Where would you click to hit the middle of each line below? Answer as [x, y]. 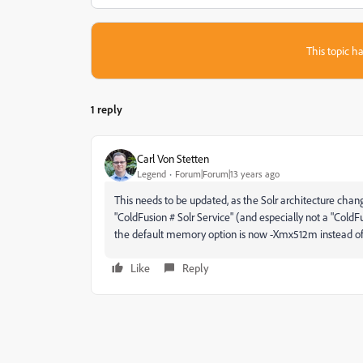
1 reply [107, 109]
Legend [152, 173]
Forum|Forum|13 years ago [227, 173]
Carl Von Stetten [173, 158]
